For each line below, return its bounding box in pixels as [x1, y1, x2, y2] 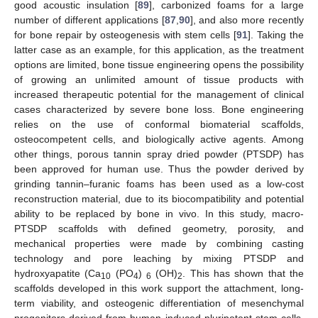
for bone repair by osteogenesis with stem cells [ [14, 29, 236, 41]
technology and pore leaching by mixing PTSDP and [14, 253, 304, 265]
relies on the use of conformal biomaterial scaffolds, [14, 119, 304, 131]
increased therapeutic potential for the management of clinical [14, 89, 304, 101]
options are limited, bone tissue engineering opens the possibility [14, 59, 304, 71]
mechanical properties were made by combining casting [14, 238, 304, 250]
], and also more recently [190, 14, 304, 26]
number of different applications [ [14, 14, 165, 26]
